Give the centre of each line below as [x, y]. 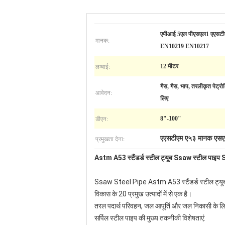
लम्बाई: [103, 66]
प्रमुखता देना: [110, 139]
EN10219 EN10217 [185, 46]
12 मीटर [169, 66]
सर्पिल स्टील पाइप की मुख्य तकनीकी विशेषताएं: [150, 218]
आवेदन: [104, 92]
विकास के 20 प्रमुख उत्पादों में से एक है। [143, 194]
